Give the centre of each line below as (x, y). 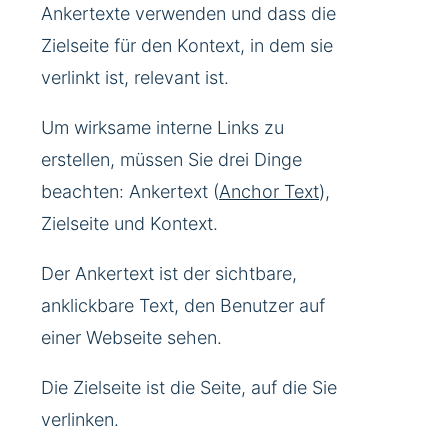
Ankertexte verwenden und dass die (188, 14)
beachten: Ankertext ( (130, 192)
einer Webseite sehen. (131, 338)
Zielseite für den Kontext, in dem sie (187, 46)
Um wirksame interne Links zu (162, 128)
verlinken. (80, 420)
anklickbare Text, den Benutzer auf (183, 306)
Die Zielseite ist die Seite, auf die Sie (189, 388)
